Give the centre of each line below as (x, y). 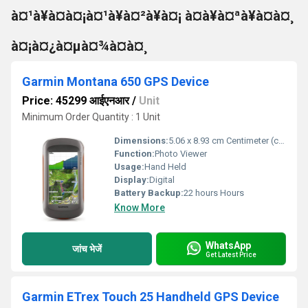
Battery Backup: (149, 193)
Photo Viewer (181, 154)
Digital (162, 180)
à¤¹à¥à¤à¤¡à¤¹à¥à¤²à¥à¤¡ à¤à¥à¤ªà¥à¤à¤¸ (152, 16)
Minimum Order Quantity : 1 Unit (91, 117)
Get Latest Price (231, 254)
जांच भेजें (87, 249)
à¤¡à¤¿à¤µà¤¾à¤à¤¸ (79, 46)
